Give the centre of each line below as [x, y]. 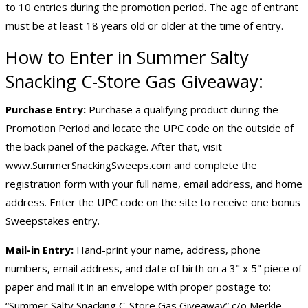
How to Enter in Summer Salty [127, 58]
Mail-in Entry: [40, 250]
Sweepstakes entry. [53, 221]
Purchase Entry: [46, 110]
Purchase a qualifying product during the [182, 110]
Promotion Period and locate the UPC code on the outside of [150, 128]
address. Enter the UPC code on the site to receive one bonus [153, 202]
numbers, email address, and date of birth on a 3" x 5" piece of [154, 268]
